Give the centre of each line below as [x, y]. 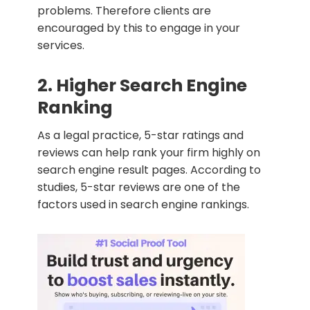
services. [61, 45]
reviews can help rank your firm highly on [149, 152]
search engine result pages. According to [149, 170]
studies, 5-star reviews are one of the [139, 187]
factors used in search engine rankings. [143, 204]
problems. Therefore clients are [124, 10]
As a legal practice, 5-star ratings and [140, 135]
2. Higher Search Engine [142, 85]
